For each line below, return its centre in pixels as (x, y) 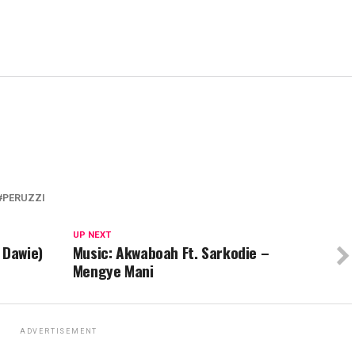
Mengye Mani (113, 271)
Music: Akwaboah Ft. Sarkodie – (171, 253)
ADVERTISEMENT (59, 332)
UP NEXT (92, 235)
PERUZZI (24, 198)
